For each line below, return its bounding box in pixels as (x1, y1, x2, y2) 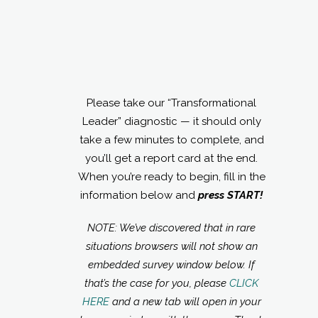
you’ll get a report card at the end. (85, 151, 258, 165)
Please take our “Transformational (87, 96, 256, 109)
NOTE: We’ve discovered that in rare (87, 221, 256, 234)
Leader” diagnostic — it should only (82, 114, 261, 128)
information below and (80, 188, 198, 202)
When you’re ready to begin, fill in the (77, 170, 265, 183)
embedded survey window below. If (88, 258, 255, 271)
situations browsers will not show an (85, 239, 258, 253)
